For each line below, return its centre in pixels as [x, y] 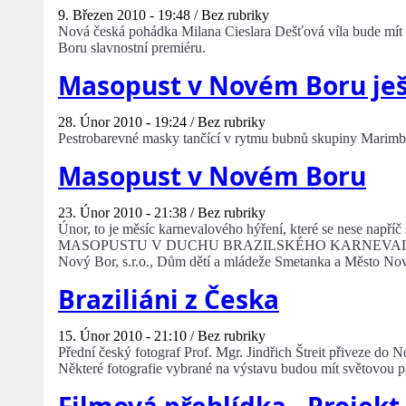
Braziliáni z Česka [169, 300]
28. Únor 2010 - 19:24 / [128, 122]
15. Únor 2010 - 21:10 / [128, 336]
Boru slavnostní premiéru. [132, 48]
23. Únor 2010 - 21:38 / [128, 213]
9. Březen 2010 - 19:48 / [130, 15]
